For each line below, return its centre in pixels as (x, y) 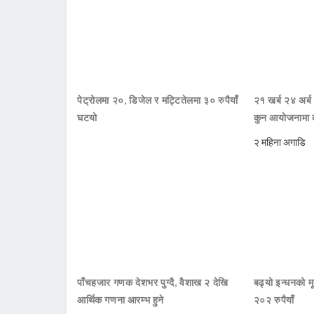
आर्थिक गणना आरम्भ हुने (121, 300)
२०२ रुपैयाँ (274, 300)
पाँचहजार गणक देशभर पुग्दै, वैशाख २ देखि (153, 282)
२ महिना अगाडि (279, 142)
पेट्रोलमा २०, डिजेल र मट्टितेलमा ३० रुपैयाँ (158, 100)
